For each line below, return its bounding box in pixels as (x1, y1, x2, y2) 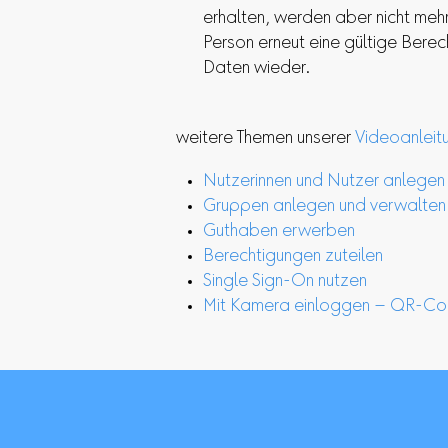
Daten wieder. (203, 60, 311, 79)
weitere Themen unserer (176, 129, 355, 148)
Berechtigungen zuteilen (203, 247, 383, 266)
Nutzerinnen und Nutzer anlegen (203, 172, 445, 191)
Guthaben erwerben (203, 222, 355, 241)
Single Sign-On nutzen (203, 272, 367, 291)
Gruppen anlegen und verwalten (203, 197, 446, 216)
